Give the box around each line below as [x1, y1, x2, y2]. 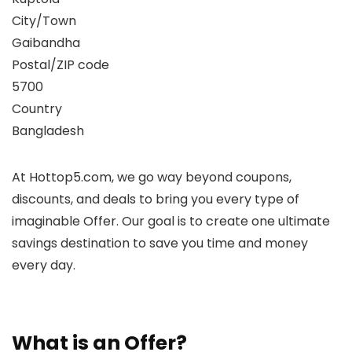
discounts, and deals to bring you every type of [12, 190, 299, 208]
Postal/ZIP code [12, 56, 109, 74]
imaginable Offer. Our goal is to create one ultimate [12, 212, 330, 230]
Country [12, 100, 62, 118]
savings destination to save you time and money [12, 234, 308, 252]
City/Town [12, 12, 76, 30]
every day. [12, 256, 75, 274]
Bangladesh [12, 122, 84, 140]
